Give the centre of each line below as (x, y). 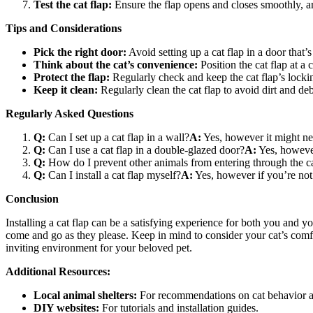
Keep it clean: (66, 90)
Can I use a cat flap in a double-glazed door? (145, 150)
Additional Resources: (58, 272)
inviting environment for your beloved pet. (99, 248)
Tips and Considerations (64, 29)
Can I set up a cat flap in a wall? (117, 138)
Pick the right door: (80, 52)
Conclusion (32, 199)
